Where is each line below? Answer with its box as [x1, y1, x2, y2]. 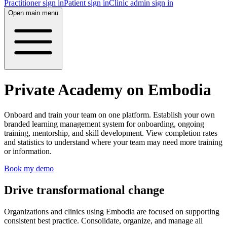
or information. [4, 146, 52, 156]
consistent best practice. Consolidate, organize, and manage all [4, 216, 203, 225]
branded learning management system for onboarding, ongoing [4, 119, 204, 128]
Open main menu [8, 9, 58, 17]
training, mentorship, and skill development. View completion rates [4, 128, 217, 137]
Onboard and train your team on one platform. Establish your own [4, 110, 215, 119]
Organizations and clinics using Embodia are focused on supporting [4, 207, 219, 216]
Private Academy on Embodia [4, 81, 211, 99]
